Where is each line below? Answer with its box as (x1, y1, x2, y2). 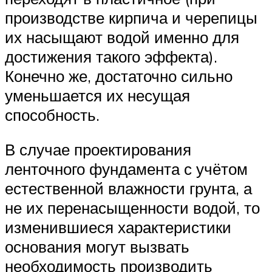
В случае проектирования (5, 140, 191, 160)
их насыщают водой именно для (5, 27, 239, 47)
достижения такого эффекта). (5, 46, 217, 66)
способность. (5, 104, 100, 124)
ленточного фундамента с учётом (5, 159, 248, 179)
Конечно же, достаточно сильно (5, 66, 233, 86)
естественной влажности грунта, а (5, 178, 252, 199)
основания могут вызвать (5, 237, 189, 257)
